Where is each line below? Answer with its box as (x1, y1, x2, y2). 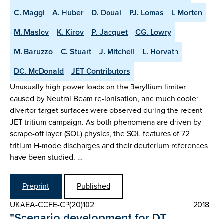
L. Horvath (142, 45, 178, 57)
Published (77, 180, 110, 192)
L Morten (172, 6, 202, 18)
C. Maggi (14, 6, 44, 18)
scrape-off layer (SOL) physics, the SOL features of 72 (10, 128, 190, 139)
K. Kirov (57, 26, 84, 38)
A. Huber (52, 6, 84, 18)
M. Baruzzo (14, 45, 53, 57)
